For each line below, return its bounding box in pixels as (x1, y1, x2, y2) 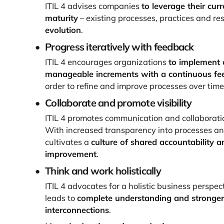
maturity (45, 12, 78, 23)
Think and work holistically (45, 164, 161, 177)
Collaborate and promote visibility (45, 96, 192, 109)
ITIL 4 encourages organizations (45, 56, 168, 67)
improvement (45, 148, 96, 159)
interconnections (45, 204, 109, 215)
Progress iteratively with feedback (45, 40, 194, 53)
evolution (45, 24, 81, 35)
